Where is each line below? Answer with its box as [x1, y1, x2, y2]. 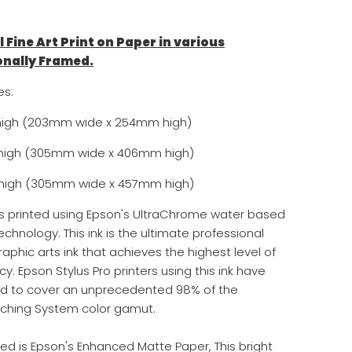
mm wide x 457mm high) [52, 174, 197, 192]
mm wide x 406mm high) [51, 144, 194, 161]
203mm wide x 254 [27, 113, 136, 130]
